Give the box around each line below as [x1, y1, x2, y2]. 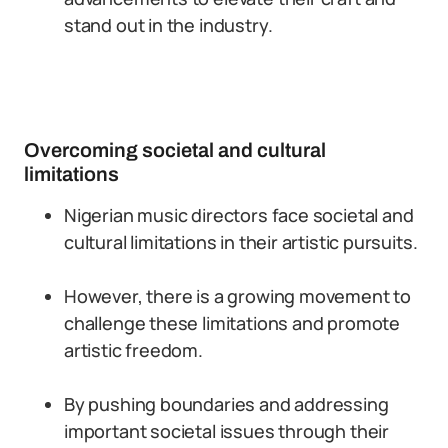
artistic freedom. [64, 338, 203, 362]
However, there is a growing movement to [64, 284, 411, 308]
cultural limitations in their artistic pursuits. [64, 230, 418, 254]
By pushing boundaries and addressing [64, 392, 389, 416]
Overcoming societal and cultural [24, 139, 326, 161]
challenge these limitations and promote [64, 311, 400, 335]
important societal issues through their [64, 419, 389, 443]
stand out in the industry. [64, 13, 273, 37]
